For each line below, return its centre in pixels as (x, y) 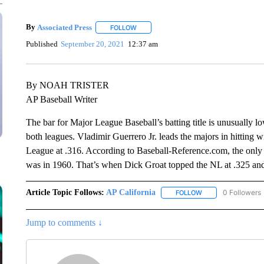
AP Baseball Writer (61, 99)
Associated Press (64, 27)
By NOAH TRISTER (67, 85)
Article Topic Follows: (65, 192)
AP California (131, 192)
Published (42, 44)
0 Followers (242, 192)
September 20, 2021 (93, 44)
